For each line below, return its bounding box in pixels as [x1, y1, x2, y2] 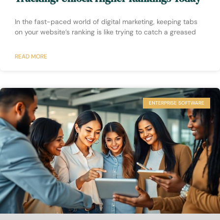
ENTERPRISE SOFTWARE [149, 99, 204, 106]
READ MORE [15, 52, 47, 60]
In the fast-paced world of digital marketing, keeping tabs [15, 17, 197, 26]
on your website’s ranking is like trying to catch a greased [15, 27, 196, 36]
